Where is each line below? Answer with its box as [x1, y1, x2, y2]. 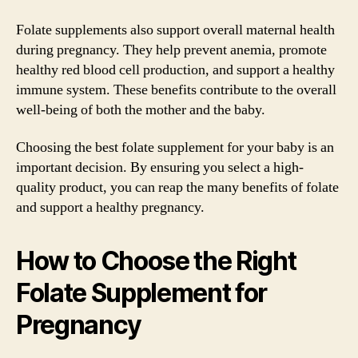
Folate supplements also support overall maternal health [16, 20, 335, 39]
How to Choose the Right [16, 245, 296, 276]
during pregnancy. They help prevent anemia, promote [16, 40, 327, 59]
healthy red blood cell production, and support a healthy [16, 60, 335, 79]
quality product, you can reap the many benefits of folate [16, 178, 339, 197]
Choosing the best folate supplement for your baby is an [16, 138, 334, 157]
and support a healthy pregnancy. [16, 198, 205, 217]
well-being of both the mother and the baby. [16, 100, 265, 119]
